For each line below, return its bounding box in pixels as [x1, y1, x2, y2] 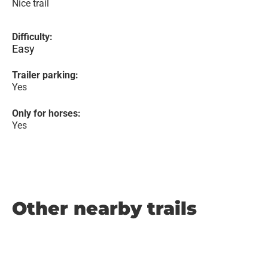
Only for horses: [12, 108, 81, 119]
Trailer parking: [12, 69, 78, 81]
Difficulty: [12, 31, 53, 42]
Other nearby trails [12, 197, 197, 220]
